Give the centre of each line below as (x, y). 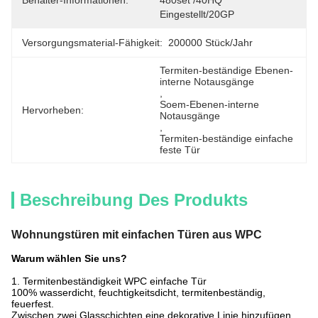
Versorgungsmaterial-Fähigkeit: (92, 43)
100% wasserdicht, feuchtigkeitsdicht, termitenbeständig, (138, 292)
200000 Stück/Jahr (210, 43)
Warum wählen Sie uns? (69, 258)
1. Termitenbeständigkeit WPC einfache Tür (109, 281)
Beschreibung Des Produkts (134, 200)
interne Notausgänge (207, 82)
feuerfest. (33, 304)
